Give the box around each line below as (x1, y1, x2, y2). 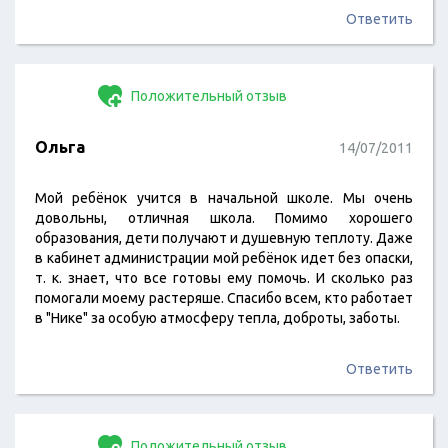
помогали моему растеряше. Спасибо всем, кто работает (35, 290, 413, 306)
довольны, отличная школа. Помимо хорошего (35, 210, 413, 226)
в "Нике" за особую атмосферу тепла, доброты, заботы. (35, 310, 400, 326)
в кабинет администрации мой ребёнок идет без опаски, (35, 250, 413, 266)
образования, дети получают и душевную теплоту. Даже (35, 230, 413, 246)
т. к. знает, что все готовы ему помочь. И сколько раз (35, 270, 413, 286)
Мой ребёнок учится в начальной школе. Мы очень (35, 190, 413, 206)
